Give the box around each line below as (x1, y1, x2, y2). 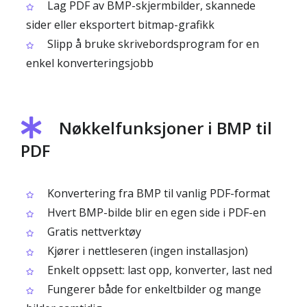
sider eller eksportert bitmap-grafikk (26, 17, 214, 32)
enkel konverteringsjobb (26, 56, 153, 71)
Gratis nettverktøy (45, 224, 141, 239)
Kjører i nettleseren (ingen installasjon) (45, 243, 248, 258)
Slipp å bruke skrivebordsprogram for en (45, 36, 259, 51)
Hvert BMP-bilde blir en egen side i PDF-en (45, 205, 266, 220)
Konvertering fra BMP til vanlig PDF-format (45, 186, 270, 201)
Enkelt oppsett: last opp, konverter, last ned (45, 262, 272, 278)
